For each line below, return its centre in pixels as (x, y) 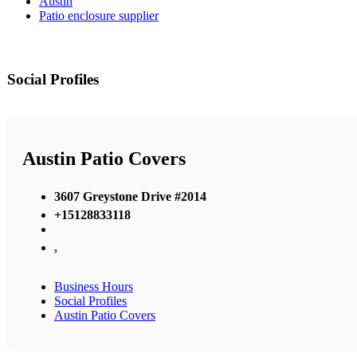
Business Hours (94, 287)
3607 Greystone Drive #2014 (130, 197)
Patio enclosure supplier (99, 15)
